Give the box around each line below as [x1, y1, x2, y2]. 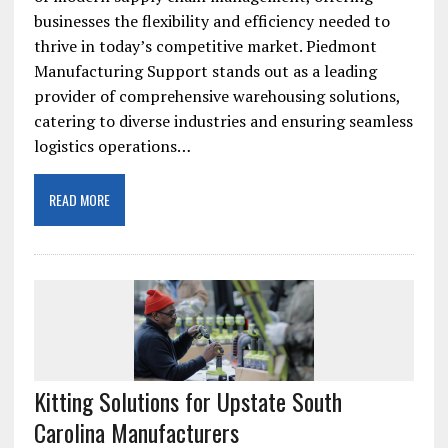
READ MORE [48, 189, 110, 211]
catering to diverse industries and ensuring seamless [33, 110, 413, 133]
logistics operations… [33, 135, 191, 158]
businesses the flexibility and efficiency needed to [33, 10, 390, 33]
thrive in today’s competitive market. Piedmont [33, 35, 377, 58]
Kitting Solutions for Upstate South [33, 383, 342, 420]
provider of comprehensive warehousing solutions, [33, 85, 400, 108]
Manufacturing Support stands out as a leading [33, 60, 377, 83]
